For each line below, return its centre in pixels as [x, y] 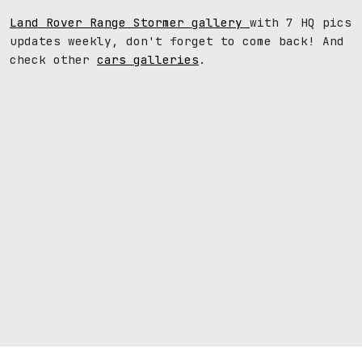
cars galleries [148, 59]
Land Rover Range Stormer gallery [130, 22]
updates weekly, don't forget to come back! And [177, 41]
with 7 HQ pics [301, 22]
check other [53, 59]
